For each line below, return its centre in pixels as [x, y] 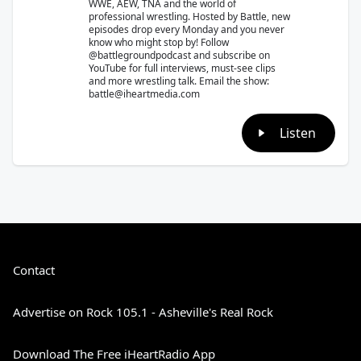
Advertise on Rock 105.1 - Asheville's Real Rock [143, 311]
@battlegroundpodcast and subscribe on [179, 55]
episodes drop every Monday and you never [187, 29]
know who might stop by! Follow [159, 42]
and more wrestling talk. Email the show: [179, 81]
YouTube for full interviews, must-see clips [182, 68]
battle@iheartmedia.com [144, 93]
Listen [298, 133]
